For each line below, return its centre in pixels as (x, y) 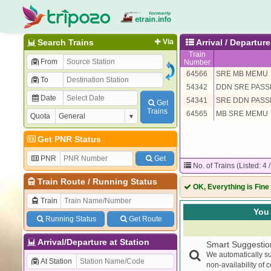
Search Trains (65, 42)
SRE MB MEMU (242, 74)
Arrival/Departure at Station (93, 242)
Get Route (146, 219)
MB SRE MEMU (242, 114)
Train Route (61, 181)
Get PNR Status (69, 139)
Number (197, 62)
